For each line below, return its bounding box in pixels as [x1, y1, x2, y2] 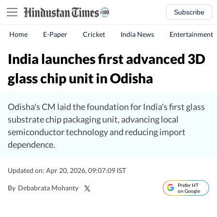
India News [121, 30, 154, 38]
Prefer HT [178, 182, 199, 188]
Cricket [83, 30, 105, 38]
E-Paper [43, 30, 67, 38]
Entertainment [170, 30, 213, 38]
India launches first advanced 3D [8, 50, 205, 67]
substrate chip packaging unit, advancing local [8, 114, 179, 124]
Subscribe [174, 8, 204, 16]
